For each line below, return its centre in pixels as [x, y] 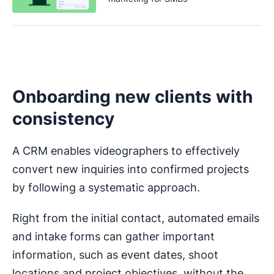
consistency [63, 119]
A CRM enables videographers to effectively [126, 151]
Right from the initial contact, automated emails [136, 218]
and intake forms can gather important [113, 237]
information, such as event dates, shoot [115, 255]
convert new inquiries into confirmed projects [131, 169]
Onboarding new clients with [132, 97]
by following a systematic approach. [106, 188]
